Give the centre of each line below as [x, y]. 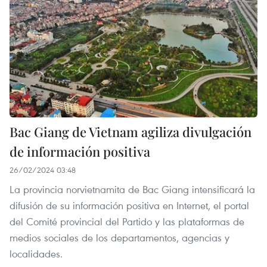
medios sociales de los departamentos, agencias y [119, 238]
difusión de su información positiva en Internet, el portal [129, 206]
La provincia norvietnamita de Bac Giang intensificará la [132, 190]
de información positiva [80, 152]
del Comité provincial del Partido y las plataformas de [127, 222]
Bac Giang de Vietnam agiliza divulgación [131, 132]
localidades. [36, 254]
